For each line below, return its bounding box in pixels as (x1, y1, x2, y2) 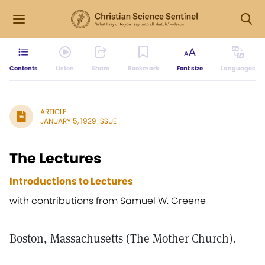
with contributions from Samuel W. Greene (9, 194, 206, 208)
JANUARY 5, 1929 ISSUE (40, 116, 117, 126)
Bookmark (127, 64, 159, 73)
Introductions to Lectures (9, 174, 133, 188)
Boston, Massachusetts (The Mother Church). (9, 231, 236, 246)
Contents (9, 64, 38, 73)
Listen (56, 64, 75, 73)
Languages (220, 64, 256, 73)
